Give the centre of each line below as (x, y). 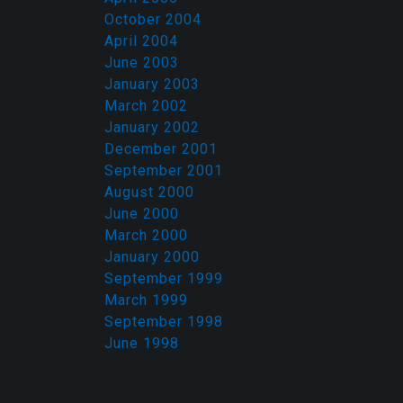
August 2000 (149, 192)
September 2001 (164, 170)
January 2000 (152, 257)
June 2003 (142, 63)
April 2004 (141, 41)
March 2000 (146, 235)
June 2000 (142, 214)
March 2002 (146, 106)
